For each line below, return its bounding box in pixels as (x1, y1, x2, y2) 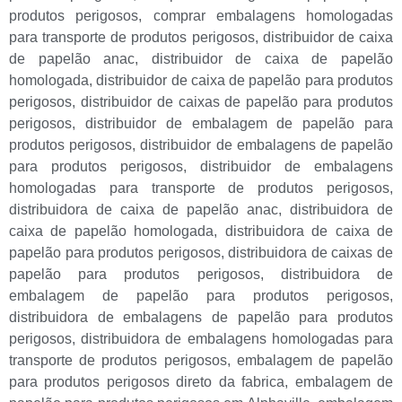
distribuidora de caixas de (228, 244, 394, 260)
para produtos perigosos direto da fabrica (9, 373, 285, 389)
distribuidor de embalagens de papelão (140, 136, 394, 153)
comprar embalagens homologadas (153, 7, 393, 23)
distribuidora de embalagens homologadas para (81, 330, 394, 346)
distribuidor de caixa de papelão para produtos (96, 72, 394, 88)
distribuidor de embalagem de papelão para (84, 115, 394, 131)
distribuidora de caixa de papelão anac (9, 201, 278, 217)
